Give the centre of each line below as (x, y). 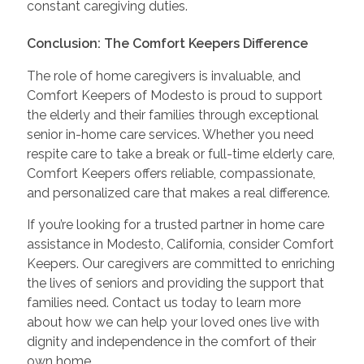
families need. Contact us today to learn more (163, 303)
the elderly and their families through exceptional (172, 115)
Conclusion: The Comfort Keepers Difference (167, 44)
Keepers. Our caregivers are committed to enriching (180, 264)
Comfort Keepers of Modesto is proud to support (174, 96)
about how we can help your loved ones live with (173, 323)
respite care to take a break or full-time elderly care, (180, 154)
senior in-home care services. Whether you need (170, 135)
